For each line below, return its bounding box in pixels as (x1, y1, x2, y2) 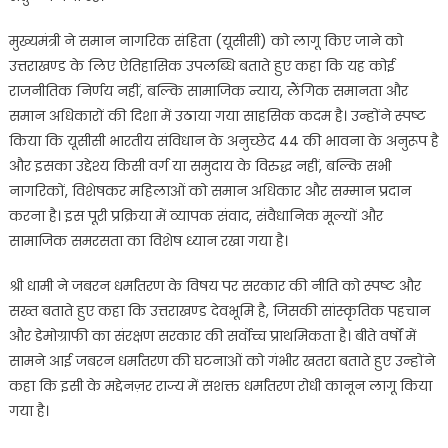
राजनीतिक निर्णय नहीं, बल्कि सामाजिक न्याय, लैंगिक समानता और (8, 81, 408, 102)
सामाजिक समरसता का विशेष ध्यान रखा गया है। (8, 231, 288, 252)
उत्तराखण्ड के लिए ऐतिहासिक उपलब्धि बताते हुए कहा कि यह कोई (8, 56, 395, 77)
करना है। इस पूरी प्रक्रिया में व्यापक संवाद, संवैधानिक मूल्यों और (8, 206, 383, 227)
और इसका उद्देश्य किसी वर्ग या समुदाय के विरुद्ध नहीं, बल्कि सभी (8, 156, 391, 177)
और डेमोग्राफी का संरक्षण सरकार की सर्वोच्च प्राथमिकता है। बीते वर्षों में (8, 326, 416, 347)
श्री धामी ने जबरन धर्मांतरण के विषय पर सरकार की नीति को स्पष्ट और (8, 276, 421, 297)
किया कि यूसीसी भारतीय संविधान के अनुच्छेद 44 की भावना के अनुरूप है (8, 131, 439, 152)
